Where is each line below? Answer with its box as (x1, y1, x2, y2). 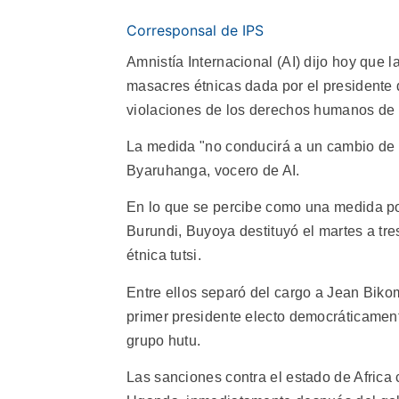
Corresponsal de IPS (126, 20, 264, 39)
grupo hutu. (126, 332, 201, 348)
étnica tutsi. (126, 248, 201, 264)
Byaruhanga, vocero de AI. (126, 162, 300, 178)
